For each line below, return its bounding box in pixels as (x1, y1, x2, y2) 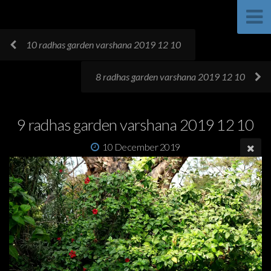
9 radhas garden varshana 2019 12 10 (17, 115, 254, 135)
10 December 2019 (102, 141, 180, 153)
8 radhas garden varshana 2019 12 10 (96, 71, 245, 82)
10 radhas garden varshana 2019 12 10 (26, 39, 181, 50)
